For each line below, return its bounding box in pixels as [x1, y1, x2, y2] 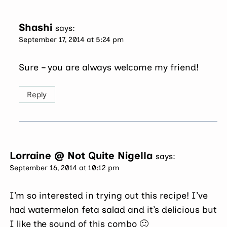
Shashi [19, 21, 53, 33]
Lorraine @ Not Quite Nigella [10, 149, 153, 162]
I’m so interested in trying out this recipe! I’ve [10, 190, 208, 202]
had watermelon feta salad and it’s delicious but [10, 204, 217, 216]
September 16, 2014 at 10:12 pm [10, 163, 120, 172]
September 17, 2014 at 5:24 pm [19, 34, 124, 44]
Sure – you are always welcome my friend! [19, 62, 199, 73]
